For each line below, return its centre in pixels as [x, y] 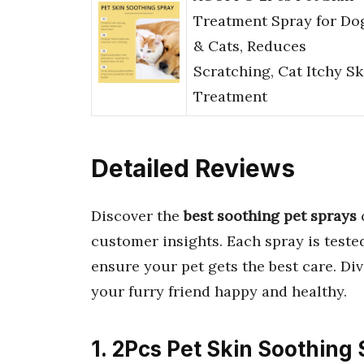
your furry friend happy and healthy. [219, 291]
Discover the [137, 215]
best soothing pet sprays [270, 215]
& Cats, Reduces [250, 46]
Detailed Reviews [193, 169]
